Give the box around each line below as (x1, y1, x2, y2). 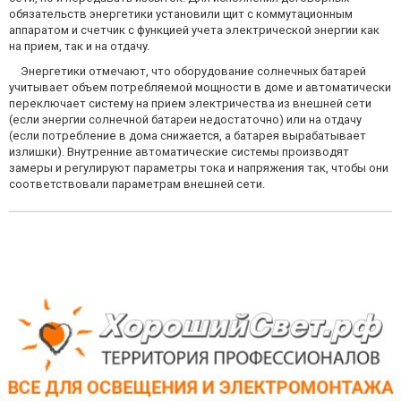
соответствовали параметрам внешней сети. (9, 177, 265, 191)
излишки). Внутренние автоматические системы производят (9, 145, 349, 158)
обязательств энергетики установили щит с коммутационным (9, 7, 353, 21)
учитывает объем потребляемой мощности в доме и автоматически (9, 81, 391, 94)
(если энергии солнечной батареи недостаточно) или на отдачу (9, 113, 362, 126)
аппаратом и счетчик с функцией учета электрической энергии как (9, 23, 380, 37)
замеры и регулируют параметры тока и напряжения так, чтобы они (9, 161, 388, 175)
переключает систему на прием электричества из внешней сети (9, 97, 371, 110)
